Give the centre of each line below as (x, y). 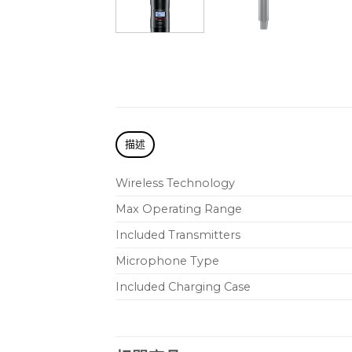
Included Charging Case (183, 287)
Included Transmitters (178, 235)
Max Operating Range (179, 209)
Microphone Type (167, 261)
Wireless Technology (175, 183)
